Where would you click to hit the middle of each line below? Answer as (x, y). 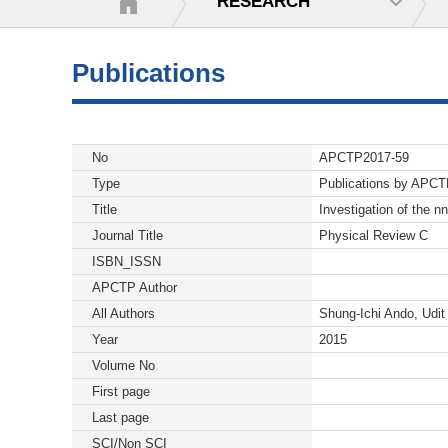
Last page (120, 417)
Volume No (123, 365)
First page (121, 391)
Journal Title (127, 235)
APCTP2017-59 (364, 157)
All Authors (123, 313)
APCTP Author (134, 287)
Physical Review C (373, 235)
